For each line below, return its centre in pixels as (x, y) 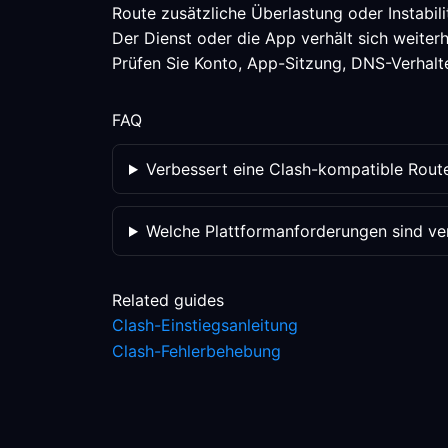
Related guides (168, 300)
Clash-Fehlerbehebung (196, 351)
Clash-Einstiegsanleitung (205, 325)
